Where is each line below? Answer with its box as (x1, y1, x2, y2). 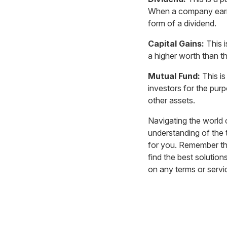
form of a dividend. (148, 18, 216, 29)
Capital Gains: (148, 39, 204, 49)
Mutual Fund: (148, 71, 200, 82)
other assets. (148, 95, 195, 106)
